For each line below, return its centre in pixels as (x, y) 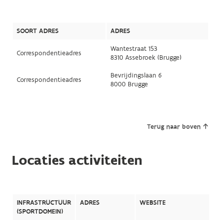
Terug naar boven (174, 127)
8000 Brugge (129, 85)
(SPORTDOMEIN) (40, 212)
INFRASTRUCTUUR (44, 203)
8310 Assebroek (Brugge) (146, 58)
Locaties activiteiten (77, 161)
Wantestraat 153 (134, 49)
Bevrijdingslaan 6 (136, 76)
